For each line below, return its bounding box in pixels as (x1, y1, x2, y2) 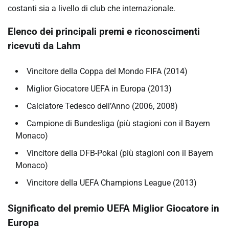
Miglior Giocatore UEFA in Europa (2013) (27, 83, 172, 94)
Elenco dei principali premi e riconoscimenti (8, 26, 200, 38)
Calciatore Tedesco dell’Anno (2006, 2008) (27, 101, 178, 111)
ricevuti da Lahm (8, 40, 80, 52)
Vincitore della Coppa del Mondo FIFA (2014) (27, 66, 188, 76)
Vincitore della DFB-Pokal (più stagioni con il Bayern (27, 148, 213, 158)
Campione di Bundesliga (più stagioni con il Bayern (27, 118, 210, 128)
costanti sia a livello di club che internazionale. (8, 4, 175, 14)
